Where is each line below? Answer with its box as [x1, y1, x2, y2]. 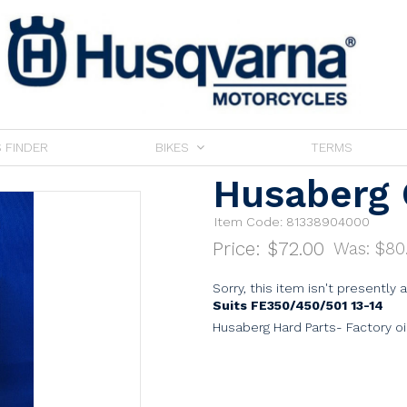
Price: [213, 237, 267, 261]
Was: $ [333, 238, 385, 260]
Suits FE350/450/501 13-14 [213, 298, 383, 313]
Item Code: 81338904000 [214, 214, 370, 230]
